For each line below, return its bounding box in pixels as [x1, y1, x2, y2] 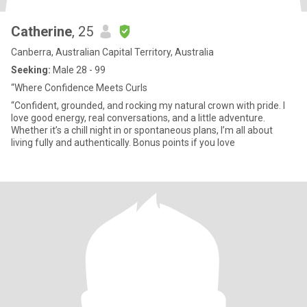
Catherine [11, 23, 72, 40]
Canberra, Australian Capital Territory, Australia [11, 47, 214, 58]
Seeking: [11, 64, 51, 75]
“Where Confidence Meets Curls [11, 82, 147, 93]
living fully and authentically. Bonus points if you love [11, 137, 235, 148]
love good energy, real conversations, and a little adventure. [11, 112, 265, 123]
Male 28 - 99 [51, 64, 106, 75]
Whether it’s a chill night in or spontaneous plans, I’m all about [11, 125, 273, 136]
